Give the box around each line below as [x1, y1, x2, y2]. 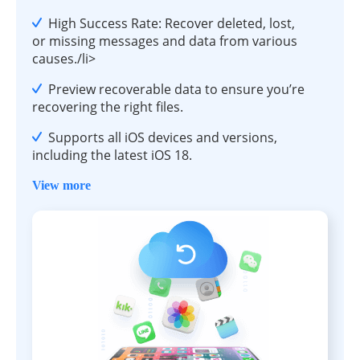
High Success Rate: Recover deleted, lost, [48, 14, 295, 32]
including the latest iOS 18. [32, 145, 192, 164]
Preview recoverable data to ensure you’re [48, 80, 305, 98]
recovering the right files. [32, 97, 183, 116]
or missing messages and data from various [32, 31, 297, 50]
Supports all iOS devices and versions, [48, 128, 277, 146]
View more [32, 178, 91, 192]
